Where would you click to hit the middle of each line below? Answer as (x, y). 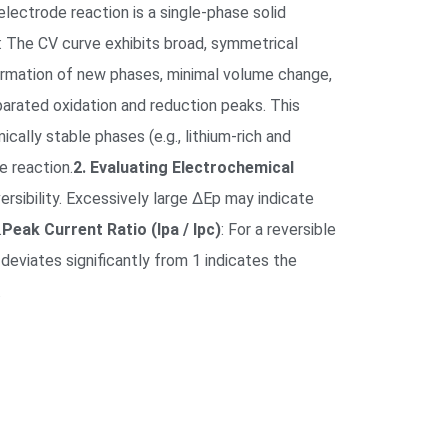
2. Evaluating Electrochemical (183, 167)
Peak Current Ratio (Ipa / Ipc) (111, 229)
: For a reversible (278, 229)
